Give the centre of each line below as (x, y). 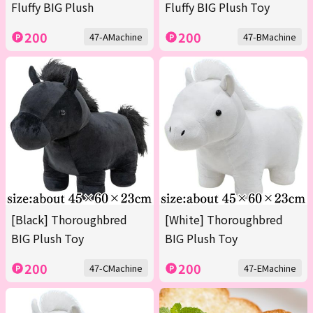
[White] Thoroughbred (224, 220)
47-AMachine (116, 37)
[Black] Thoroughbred (69, 220)
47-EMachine (270, 268)
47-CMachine (116, 268)
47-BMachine (270, 37)
